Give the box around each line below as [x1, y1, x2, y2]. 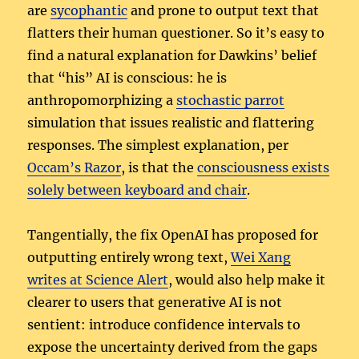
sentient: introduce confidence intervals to [27, 317, 301, 333]
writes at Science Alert [27, 272, 169, 288]
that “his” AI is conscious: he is [27, 70, 228, 87]
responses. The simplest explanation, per [27, 137, 289, 154]
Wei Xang [231, 249, 292, 266]
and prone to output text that [127, 2, 320, 19]
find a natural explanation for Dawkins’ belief [27, 47, 317, 64]
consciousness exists [197, 159, 330, 176]
